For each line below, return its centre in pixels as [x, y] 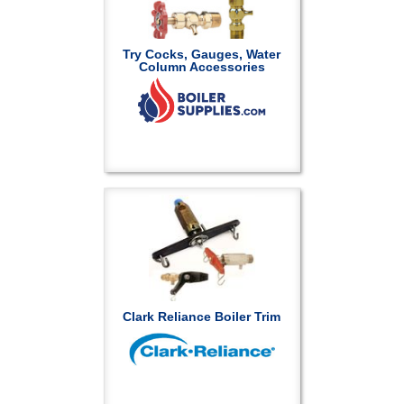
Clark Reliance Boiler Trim [202, 317]
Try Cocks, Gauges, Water [202, 54]
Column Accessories [202, 67]
